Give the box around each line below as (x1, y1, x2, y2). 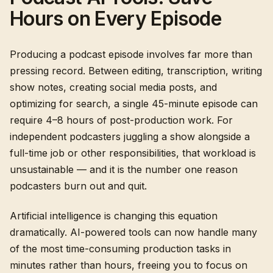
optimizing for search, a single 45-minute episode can (10, 97, 258, 110)
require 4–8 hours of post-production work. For (10, 114, 233, 126)
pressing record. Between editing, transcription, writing (10, 65, 262, 77)
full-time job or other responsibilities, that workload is (10, 147, 256, 159)
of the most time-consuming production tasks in (10, 243, 231, 255)
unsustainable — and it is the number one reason (10, 163, 238, 175)
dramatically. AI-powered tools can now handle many (10, 226, 257, 238)
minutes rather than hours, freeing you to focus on (10, 259, 247, 271)
